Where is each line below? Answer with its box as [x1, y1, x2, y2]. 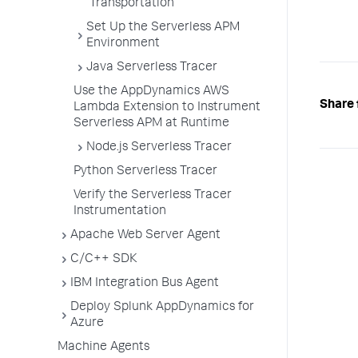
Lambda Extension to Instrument [74, 101, 261, 114]
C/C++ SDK [70, 253, 137, 266]
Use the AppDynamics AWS [74, 86, 229, 98]
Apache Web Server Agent [70, 229, 221, 242]
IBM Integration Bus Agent [70, 277, 219, 290]
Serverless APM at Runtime [74, 117, 229, 130]
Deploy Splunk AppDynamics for [70, 301, 254, 314]
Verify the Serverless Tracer [74, 189, 232, 202]
